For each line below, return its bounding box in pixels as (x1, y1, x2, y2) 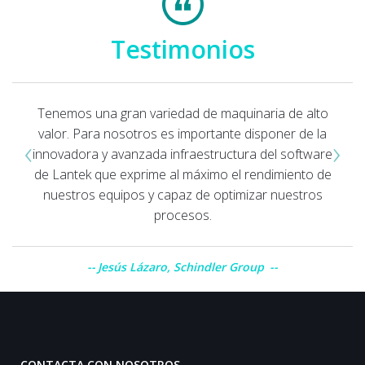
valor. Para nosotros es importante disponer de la (38, 124, 327, 143)
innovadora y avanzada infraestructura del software (33, 144, 332, 163)
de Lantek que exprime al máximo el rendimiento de (33, 165, 332, 183)
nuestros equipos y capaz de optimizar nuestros (42, 185, 323, 204)
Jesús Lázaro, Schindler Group (98, 258, 267, 275)
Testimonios (110, 32, 255, 66)
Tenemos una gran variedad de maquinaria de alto (37, 103, 328, 122)
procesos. (153, 205, 212, 224)
